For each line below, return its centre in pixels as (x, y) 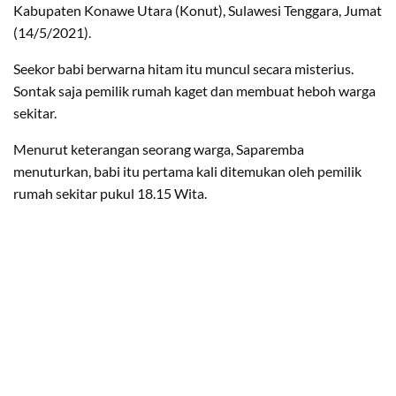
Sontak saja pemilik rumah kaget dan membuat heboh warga (194, 90)
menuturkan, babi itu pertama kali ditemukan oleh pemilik (187, 171)
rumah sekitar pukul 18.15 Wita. (110, 193)
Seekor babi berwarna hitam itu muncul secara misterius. (183, 68)
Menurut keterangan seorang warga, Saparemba (159, 148)
